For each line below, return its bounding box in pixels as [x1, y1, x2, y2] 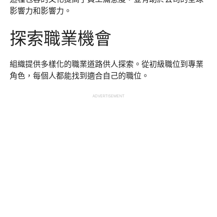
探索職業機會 [10, 28, 111, 48]
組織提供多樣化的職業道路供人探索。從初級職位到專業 [10, 59, 203, 69]
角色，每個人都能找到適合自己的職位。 [10, 71, 149, 80]
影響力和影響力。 [10, 6, 72, 15]
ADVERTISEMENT [93, 93, 124, 98]
